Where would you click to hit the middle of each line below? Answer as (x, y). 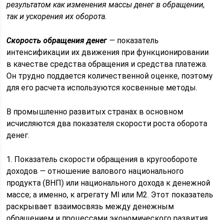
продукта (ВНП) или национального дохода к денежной (109, 183)
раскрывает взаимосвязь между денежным (90, 206)
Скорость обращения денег (57, 41)
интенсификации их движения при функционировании (108, 52)
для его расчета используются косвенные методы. (102, 88)
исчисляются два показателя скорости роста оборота (107, 124)
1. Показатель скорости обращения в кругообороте (102, 159)
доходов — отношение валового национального (95, 171)
